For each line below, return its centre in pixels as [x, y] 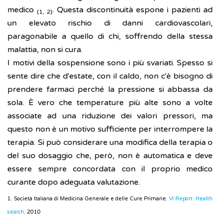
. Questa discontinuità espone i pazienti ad [133, 10]
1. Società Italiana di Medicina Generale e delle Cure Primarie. [88, 199]
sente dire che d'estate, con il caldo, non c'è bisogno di [110, 76]
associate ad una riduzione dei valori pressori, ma [110, 116]
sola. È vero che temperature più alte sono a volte [110, 103]
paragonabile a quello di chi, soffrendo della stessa [110, 37]
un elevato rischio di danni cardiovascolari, [110, 23]
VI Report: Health [191, 199]
